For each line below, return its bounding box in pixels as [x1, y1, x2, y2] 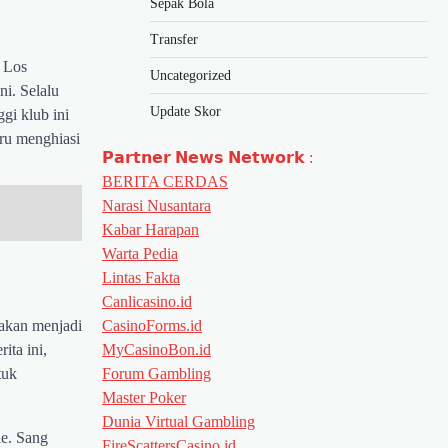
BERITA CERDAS [102, 172, 228, 190]
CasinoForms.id [102, 316, 202, 334]
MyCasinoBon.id [102, 340, 211, 358]
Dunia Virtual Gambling [102, 412, 255, 430]
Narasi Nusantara [102, 196, 211, 214]
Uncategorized [150, 67, 231, 83]
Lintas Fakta [102, 268, 180, 286]
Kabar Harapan [102, 220, 199, 238]
